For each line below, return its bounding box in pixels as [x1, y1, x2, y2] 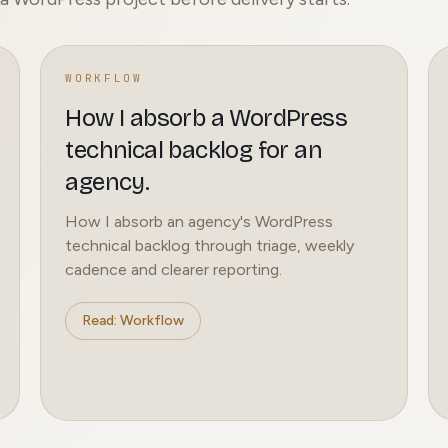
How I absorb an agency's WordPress [65, 212, 334, 232]
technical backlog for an [65, 136, 322, 165]
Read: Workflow [82, 312, 185, 330]
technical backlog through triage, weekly [65, 236, 355, 256]
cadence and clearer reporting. [65, 260, 283, 280]
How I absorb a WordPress [65, 104, 347, 133]
